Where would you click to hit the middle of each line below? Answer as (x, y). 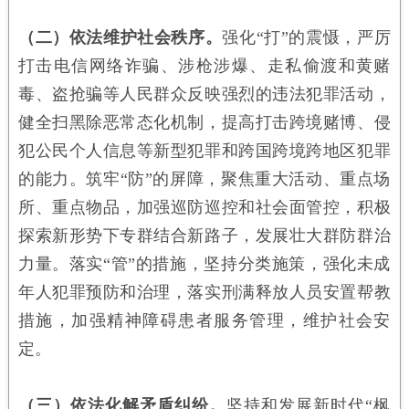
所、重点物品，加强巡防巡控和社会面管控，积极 (204, 207)
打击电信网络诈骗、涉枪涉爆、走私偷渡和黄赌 (204, 65)
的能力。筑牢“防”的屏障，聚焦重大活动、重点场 (204, 178)
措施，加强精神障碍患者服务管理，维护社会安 (204, 320)
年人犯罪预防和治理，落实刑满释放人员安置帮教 (204, 292)
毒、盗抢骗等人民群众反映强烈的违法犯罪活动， (204, 94)
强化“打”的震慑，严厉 (307, 37)
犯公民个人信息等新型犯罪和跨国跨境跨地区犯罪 (204, 150)
